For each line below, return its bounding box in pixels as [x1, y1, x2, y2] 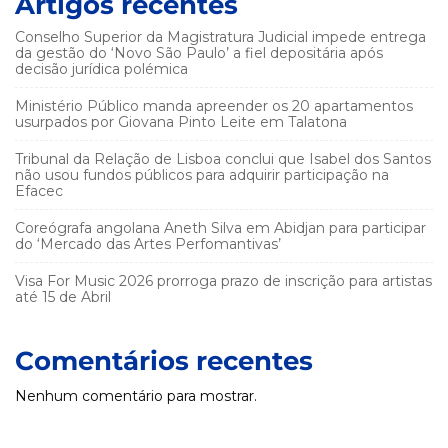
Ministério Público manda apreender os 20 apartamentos [15, 96, 413, 115]
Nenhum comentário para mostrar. [15, 386, 257, 405]
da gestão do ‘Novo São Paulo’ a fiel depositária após [15, 43, 383, 62]
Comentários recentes [15, 344, 313, 377]
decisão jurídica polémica [15, 59, 188, 78]
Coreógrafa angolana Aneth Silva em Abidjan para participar [15, 218, 426, 237]
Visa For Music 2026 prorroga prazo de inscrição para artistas [15, 271, 432, 290]
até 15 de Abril [15, 287, 111, 306]
